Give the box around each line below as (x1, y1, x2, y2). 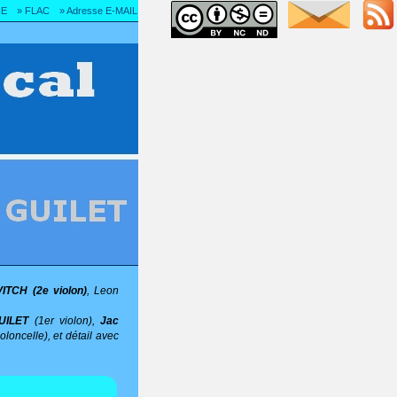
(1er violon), (28, 315, 101, 326)
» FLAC (17, 5, 50, 16)
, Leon (87, 284, 120, 296)
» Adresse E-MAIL (59, 5, 137, 16)
